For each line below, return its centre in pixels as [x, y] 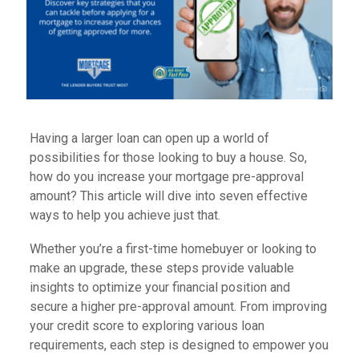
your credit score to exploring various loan [147, 326]
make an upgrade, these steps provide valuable [161, 268]
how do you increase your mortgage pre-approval [166, 177]
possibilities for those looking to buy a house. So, [168, 157]
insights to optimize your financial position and [159, 287]
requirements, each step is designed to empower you [179, 345]
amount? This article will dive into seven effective [168, 196]
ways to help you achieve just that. [125, 215]
